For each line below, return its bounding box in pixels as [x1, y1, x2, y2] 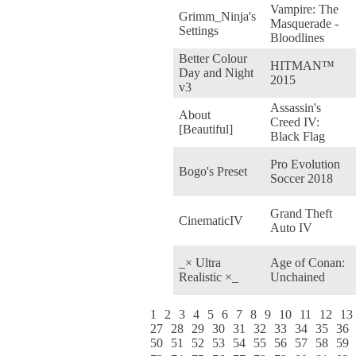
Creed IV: [270, 114, 319, 129]
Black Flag [270, 129, 325, 143]
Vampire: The [270, 2, 339, 16]
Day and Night [179, 65, 253, 79]
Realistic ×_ [179, 269, 238, 284]
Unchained [270, 269, 325, 284]
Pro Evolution [270, 157, 340, 171]
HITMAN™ [270, 58, 335, 72]
